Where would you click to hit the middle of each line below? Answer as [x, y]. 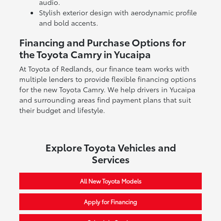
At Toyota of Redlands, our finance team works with [104, 68]
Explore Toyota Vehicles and [110, 147]
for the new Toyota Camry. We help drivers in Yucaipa [107, 89]
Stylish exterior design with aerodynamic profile [118, 12]
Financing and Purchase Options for [102, 42]
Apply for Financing [110, 201]
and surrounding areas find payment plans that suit [105, 99]
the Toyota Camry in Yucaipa [85, 54]
